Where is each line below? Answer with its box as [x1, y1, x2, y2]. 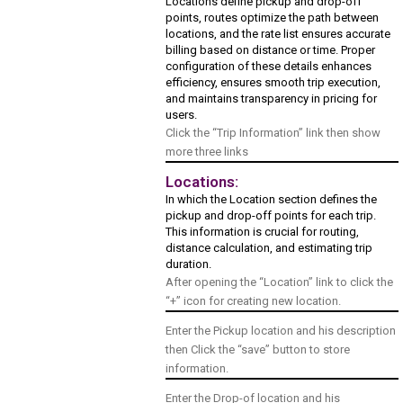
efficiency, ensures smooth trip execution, [166, 76, 381, 90]
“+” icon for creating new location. [166, 294, 342, 309]
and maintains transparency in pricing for [166, 92, 378, 106]
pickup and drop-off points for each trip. [166, 209, 377, 223]
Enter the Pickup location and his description [166, 324, 397, 338]
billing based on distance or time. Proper [166, 43, 376, 58]
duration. [166, 257, 212, 272]
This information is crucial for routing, [166, 225, 360, 239]
